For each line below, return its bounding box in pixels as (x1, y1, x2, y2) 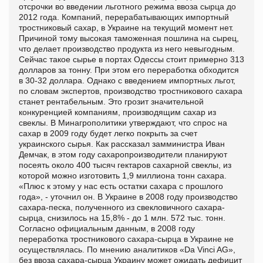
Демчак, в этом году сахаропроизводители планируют (19, 149, 227, 159)
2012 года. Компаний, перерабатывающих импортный (19, 12, 229, 22)
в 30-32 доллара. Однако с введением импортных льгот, (19, 75, 235, 85)
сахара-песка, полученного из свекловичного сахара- (19, 202, 225, 212)
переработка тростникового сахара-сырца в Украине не (19, 234, 234, 244)
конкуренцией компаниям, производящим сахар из (19, 107, 216, 117)
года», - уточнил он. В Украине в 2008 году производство (19, 191, 238, 201)
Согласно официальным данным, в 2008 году (19, 223, 195, 233)
